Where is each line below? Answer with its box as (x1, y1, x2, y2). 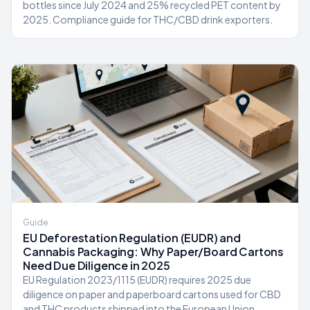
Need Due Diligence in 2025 (23, 258, 170, 273)
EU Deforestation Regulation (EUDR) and (23, 230, 241, 245)
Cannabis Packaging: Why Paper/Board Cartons (23, 244, 284, 259)
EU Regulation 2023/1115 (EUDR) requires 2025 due (23, 273, 251, 286)
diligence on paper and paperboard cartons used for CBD (23, 288, 281, 300)
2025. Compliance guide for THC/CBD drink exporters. (23, 13, 273, 26)
